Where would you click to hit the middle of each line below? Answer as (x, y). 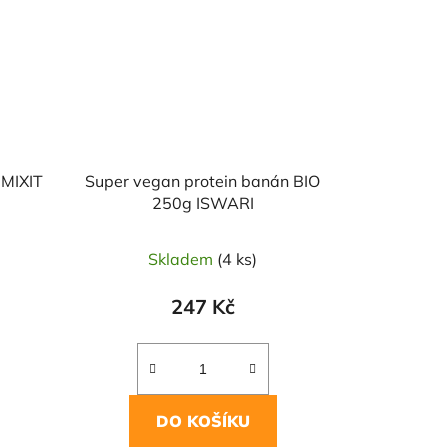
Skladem (183, 259)
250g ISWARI (202, 203)
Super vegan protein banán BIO (203, 181)
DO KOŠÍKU (202, 421)
